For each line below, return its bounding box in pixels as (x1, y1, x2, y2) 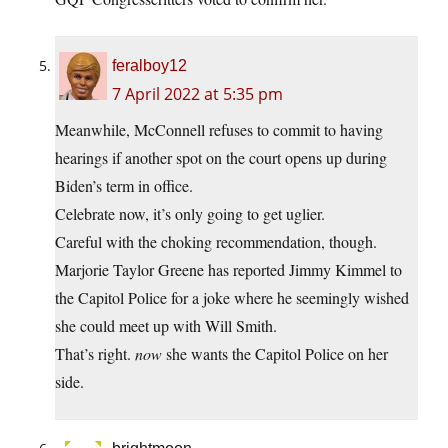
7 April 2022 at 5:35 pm (112, 83, 283, 106)
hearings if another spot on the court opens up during (55, 147, 387, 169)
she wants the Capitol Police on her (162, 343, 388, 365)
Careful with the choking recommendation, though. (55, 231, 377, 253)
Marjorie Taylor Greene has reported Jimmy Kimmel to (55, 259, 402, 281)
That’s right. (55, 343, 135, 365)
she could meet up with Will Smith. (55, 315, 277, 337)
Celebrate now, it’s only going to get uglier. (55, 203, 325, 225)
